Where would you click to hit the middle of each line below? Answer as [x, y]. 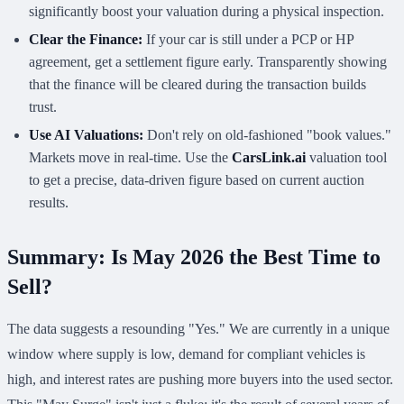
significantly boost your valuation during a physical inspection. [207, 12]
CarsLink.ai [269, 158]
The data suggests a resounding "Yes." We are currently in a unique [198, 329]
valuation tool [346, 158]
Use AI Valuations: [86, 135]
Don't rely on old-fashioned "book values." [267, 135]
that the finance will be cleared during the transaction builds [197, 85]
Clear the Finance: [86, 40]
